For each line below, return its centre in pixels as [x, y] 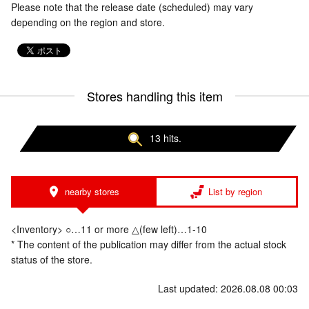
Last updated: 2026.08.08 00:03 [228, 289]
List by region [235, 192]
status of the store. [52, 260]
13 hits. [166, 138]
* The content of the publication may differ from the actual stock [149, 245]
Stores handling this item [154, 96]
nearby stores [92, 192]
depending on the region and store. [88, 22]
